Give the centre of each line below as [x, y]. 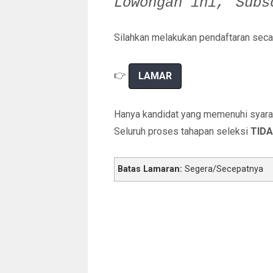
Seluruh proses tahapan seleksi [182, 131]
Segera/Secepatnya [223, 169]
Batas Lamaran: [150, 169]
